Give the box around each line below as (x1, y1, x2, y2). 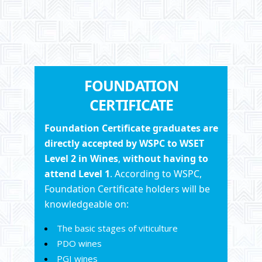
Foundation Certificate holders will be (44, 182, 210, 195)
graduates (152, 121, 201, 135)
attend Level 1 (44, 167, 110, 180)
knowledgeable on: (44, 197, 129, 211)
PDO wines (56, 237, 102, 249)
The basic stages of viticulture (56, 222, 178, 234)
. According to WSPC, (109, 167, 202, 180)
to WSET (167, 136, 204, 150)
